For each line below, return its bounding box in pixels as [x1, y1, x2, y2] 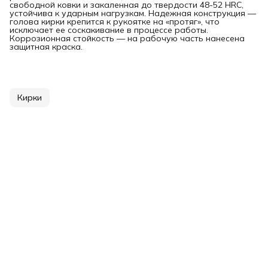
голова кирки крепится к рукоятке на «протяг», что [10, 16, 220, 27]
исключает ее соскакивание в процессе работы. [10, 24, 208, 35]
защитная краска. [10, 41, 83, 52]
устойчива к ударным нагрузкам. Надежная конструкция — [10, 7, 256, 19]
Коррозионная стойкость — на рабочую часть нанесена [10, 32, 245, 44]
